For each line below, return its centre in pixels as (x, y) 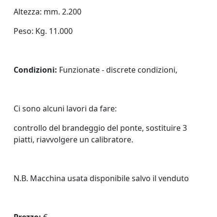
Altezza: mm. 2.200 (47, 12)
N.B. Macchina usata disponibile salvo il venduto (101, 178)
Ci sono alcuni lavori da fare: (65, 108)
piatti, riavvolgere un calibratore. (73, 139)
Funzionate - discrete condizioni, (117, 70)
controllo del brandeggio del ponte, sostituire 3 (100, 128)
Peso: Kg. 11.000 (43, 31)
